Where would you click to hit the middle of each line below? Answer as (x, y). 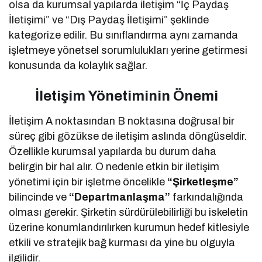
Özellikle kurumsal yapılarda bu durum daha (113, 151)
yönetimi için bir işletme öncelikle (88, 182)
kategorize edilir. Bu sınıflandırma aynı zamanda (124, 35)
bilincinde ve (39, 197)
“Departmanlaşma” (121, 197)
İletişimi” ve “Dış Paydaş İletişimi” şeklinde (109, 20)
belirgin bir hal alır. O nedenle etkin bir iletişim (114, 166)
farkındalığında (208, 197)
